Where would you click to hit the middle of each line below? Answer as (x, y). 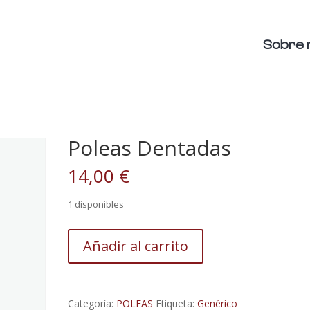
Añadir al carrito (136, 246)
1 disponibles (96, 204)
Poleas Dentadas (150, 148)
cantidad (86, 268)
